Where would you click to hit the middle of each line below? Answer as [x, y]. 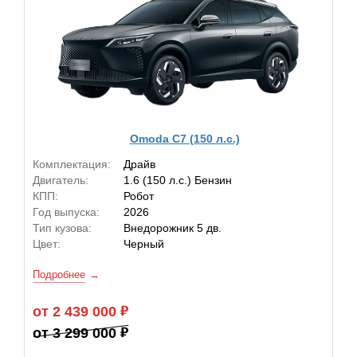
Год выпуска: [66, 212]
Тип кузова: [62, 228]
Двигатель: [61, 180]
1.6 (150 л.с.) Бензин [178, 180]
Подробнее [59, 275]
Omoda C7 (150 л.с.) [184, 138]
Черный [144, 244]
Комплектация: [72, 164]
